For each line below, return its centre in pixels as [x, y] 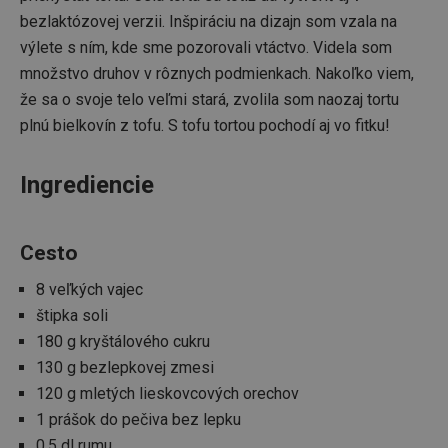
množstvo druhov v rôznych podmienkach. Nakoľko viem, [217, 73]
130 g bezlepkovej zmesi [125, 367]
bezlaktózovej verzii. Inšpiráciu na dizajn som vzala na [208, 21]
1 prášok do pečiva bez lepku [138, 419]
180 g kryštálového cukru [123, 341]
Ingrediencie [87, 184]
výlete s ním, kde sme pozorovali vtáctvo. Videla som [206, 47]
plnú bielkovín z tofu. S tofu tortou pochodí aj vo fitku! [205, 125]
